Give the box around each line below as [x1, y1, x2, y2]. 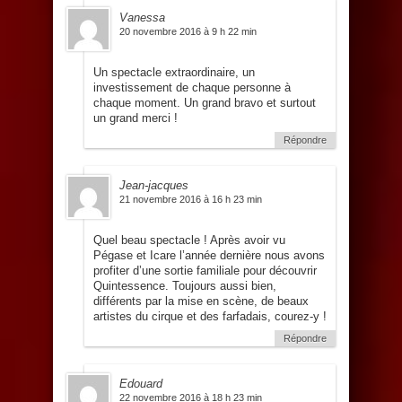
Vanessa [119, 11, 165, 25]
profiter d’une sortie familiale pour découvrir [93, 264, 317, 278]
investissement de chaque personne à [93, 81, 291, 95]
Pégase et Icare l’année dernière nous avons [93, 249, 325, 263]
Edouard [119, 377, 162, 391]
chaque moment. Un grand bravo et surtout [93, 96, 316, 110]
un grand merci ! [93, 111, 178, 126]
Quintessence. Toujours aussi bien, [93, 279, 276, 293]
